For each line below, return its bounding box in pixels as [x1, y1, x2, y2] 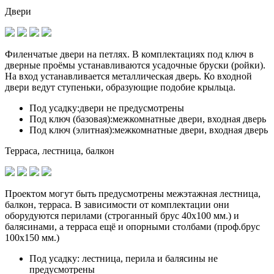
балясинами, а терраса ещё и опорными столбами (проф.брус [5, 221, 260, 232]
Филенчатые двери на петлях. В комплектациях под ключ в [5, 48, 254, 59]
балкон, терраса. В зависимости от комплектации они [5, 199, 229, 210]
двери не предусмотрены [80, 102, 184, 113]
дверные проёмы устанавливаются [5, 59, 152, 70]
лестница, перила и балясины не [80, 253, 218, 264]
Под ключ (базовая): [29, 113, 113, 124]
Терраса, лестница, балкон [5, 145, 114, 156]
